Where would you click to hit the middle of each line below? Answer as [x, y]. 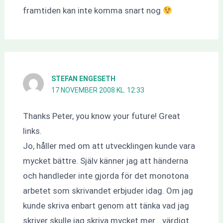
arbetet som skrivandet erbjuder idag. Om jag [108, 191]
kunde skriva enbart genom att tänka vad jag [106, 206]
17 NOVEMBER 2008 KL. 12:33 [98, 90]
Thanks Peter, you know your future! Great [101, 116]
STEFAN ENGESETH [83, 78]
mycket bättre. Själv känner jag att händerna [105, 161]
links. [32, 131]
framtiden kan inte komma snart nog [93, 11]
